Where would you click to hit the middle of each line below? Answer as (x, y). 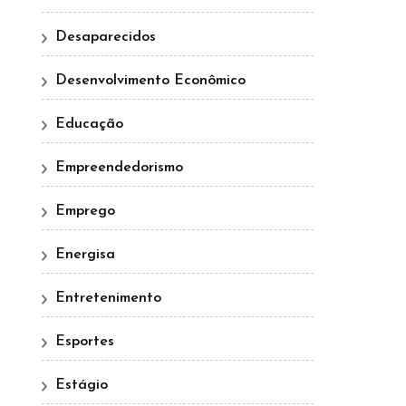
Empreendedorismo (119, 167)
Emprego (85, 211)
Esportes (85, 341)
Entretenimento (108, 298)
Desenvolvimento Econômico (150, 80)
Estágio (82, 385)
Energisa (85, 254)
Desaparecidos (106, 37)
